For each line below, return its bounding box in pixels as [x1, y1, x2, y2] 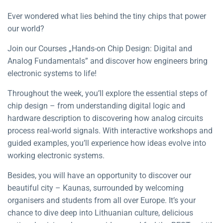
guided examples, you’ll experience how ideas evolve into [7, 138, 206, 148]
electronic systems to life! [7, 68, 97, 78]
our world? [7, 23, 44, 33]
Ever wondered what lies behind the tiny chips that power [7, 11, 206, 21]
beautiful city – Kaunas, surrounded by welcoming [7, 183, 184, 193]
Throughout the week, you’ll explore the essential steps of [7, 88, 208, 98]
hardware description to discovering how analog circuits [7, 113, 203, 123]
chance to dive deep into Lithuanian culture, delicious [7, 208, 193, 218]
